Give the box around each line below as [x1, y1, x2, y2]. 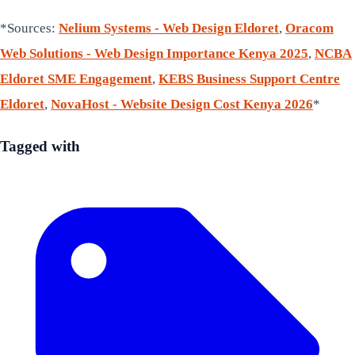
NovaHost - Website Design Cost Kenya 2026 [51, 96, 313, 112]
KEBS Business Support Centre [158, 71, 340, 86]
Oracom [285, 20, 334, 36]
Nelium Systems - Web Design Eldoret [59, 20, 279, 36]
